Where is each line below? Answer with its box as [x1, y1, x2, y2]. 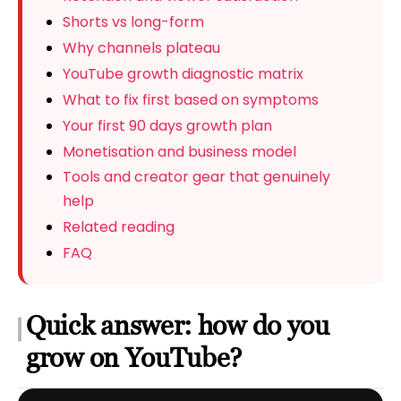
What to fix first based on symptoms [62, 89, 319, 110]
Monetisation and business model [62, 141, 296, 162]
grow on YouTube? [26, 342, 243, 374]
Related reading [62, 217, 175, 238]
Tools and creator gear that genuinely [62, 166, 330, 188]
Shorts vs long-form [62, 12, 204, 33]
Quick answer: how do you [26, 310, 329, 342]
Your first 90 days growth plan [62, 115, 272, 136]
